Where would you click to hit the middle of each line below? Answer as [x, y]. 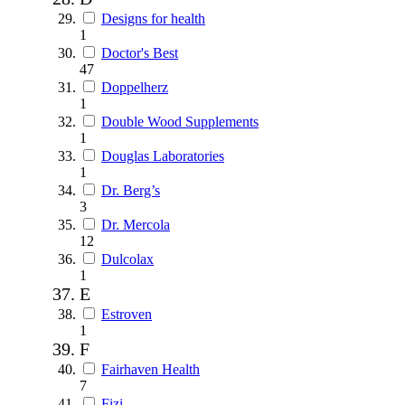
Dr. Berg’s [131, 190]
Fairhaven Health [151, 369]
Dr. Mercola [136, 224]
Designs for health [153, 18]
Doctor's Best [140, 52]
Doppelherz [135, 87]
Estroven [127, 314]
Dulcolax [127, 259]
